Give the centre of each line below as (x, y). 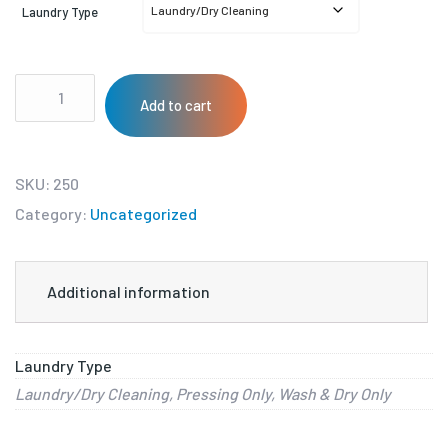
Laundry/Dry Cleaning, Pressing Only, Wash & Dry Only (203, 393)
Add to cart (176, 104)
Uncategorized (143, 213)
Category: (52, 213)
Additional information (128, 291)
